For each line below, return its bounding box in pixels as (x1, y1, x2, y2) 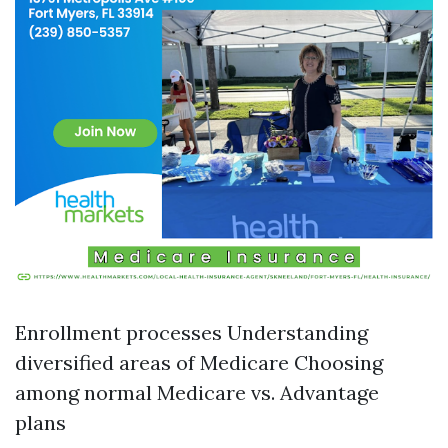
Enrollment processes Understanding (15, 320, 368, 345)
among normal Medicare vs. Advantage (15, 380, 379, 405)
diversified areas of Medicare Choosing (15, 350, 383, 375)
